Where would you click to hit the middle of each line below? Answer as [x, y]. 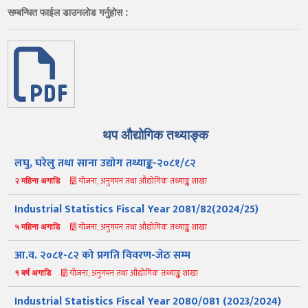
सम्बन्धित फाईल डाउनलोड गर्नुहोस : [68, 12]
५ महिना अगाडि [37, 226]
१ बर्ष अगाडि [33, 272]
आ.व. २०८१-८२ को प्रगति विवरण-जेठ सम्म [103, 255]
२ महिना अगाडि [37, 180]
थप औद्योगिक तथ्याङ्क [155, 134]
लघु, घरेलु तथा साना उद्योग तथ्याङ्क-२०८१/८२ [106, 163]
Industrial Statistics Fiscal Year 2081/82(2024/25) [137, 209]
